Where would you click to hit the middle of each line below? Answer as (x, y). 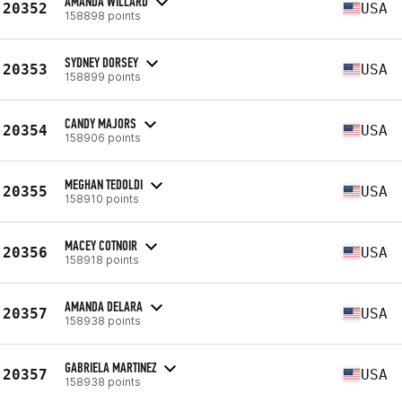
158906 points (103, 137)
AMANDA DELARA (104, 306)
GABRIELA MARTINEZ (110, 367)
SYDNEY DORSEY (101, 62)
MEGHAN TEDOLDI (104, 184)
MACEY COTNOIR (101, 245)
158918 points (102, 259)
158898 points (103, 15)
